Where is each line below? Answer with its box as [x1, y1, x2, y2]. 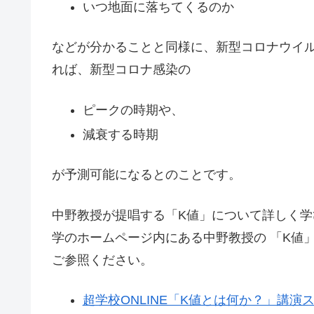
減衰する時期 [82, 128, 158, 142]
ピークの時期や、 [82, 102, 184, 117]
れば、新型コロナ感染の [52, 62, 191, 77]
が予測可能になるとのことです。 [52, 168, 241, 182]
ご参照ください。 [52, 252, 153, 267]
